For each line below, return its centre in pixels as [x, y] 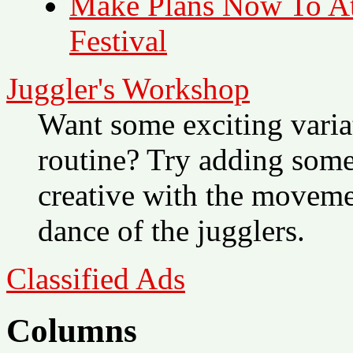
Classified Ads [96, 278]
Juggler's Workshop [128, 88]
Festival [118, 40]
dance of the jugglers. [171, 230]
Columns [72, 331]
